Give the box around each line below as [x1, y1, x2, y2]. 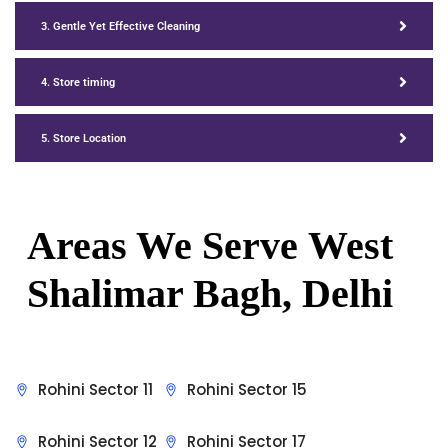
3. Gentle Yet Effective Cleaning [41, 19, 200, 33]
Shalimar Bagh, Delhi [27, 271, 393, 317]
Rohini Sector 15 [186, 379, 307, 401]
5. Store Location [41, 131, 126, 145]
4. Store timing [41, 75, 115, 89]
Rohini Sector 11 [37, 379, 153, 401]
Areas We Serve [27, 223, 308, 269]
